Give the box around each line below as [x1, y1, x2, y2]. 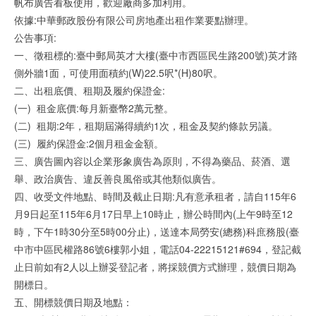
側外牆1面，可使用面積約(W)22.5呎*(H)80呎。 [14, 66, 223, 80]
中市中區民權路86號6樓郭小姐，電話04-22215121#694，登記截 [14, 242, 301, 256]
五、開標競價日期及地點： [14, 295, 133, 309]
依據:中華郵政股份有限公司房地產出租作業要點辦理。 [14, 13, 254, 27]
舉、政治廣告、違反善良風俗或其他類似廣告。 [14, 171, 221, 186]
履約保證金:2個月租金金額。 [37, 136, 164, 150]
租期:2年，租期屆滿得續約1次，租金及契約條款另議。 [37, 119, 278, 133]
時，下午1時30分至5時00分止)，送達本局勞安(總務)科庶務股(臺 [14, 224, 299, 238]
